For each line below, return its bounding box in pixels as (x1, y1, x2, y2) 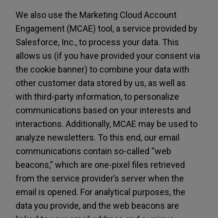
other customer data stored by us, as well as (16, 78, 186, 88)
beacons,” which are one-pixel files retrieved (16, 160, 185, 170)
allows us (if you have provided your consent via (16, 51, 200, 61)
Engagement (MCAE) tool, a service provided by (16, 23, 198, 34)
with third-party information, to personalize (16, 91, 179, 102)
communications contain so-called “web (16, 146, 171, 156)
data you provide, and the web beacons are (16, 200, 179, 211)
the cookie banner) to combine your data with (16, 64, 189, 74)
